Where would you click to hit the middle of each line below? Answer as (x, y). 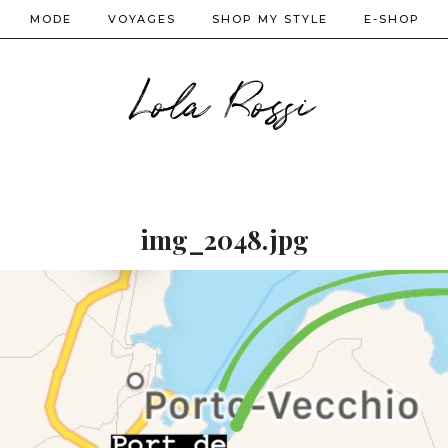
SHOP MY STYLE (270, 19)
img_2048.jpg (224, 239)
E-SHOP (392, 19)
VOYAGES (142, 19)
